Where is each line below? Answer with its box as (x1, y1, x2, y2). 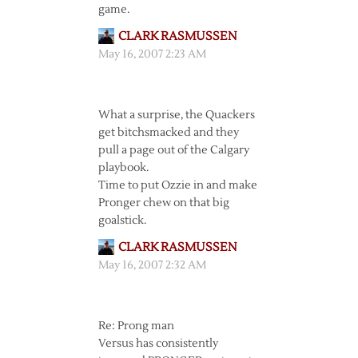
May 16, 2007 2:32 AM (97, 258, 206, 272)
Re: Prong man (97, 319, 174, 333)
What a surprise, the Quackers (97, 108, 255, 122)
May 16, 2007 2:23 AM (97, 47, 206, 62)
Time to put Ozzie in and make (97, 178, 257, 193)
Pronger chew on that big (97, 196, 229, 210)
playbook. (97, 161, 149, 175)
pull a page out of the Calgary (97, 143, 249, 157)
